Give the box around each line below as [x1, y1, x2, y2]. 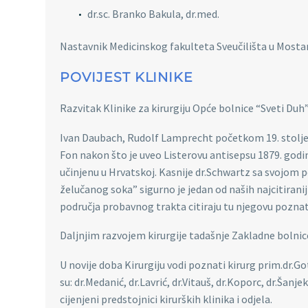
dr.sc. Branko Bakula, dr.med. [87, 6, 219, 21]
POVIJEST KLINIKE [60, 69, 194, 85]
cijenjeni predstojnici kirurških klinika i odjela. [60, 291, 272, 306]
